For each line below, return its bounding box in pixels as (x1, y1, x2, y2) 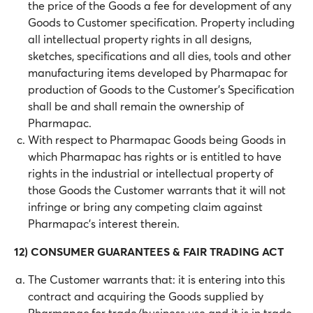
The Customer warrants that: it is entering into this (28, 272, 285, 286)
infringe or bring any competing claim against (28, 199, 263, 214)
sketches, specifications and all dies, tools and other (28, 48, 291, 63)
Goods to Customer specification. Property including (28, 15, 295, 29)
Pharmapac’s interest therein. (28, 216, 180, 231)
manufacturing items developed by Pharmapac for (28, 65, 288, 80)
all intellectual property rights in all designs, (28, 31, 252, 46)
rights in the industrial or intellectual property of (28, 166, 273, 180)
